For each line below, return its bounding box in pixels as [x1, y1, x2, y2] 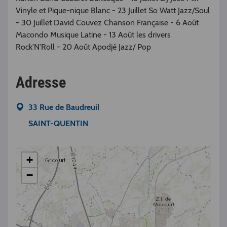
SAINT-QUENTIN [28, 119, 88, 129]
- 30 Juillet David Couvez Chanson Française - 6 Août [16, 18, 199, 28]
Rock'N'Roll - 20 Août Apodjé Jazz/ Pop [16, 42, 151, 52]
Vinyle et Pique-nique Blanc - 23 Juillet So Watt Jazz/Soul [16, 6, 210, 16]
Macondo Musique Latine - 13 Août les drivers [16, 30, 171, 40]
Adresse [16, 73, 66, 92]
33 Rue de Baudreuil [28, 102, 99, 112]
